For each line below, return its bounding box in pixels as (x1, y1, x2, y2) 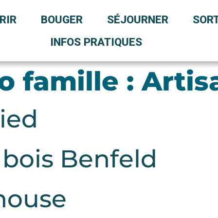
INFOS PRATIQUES (50, 36, 142, 48)
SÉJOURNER (107, 13, 168, 26)
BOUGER (40, 13, 83, 26)
